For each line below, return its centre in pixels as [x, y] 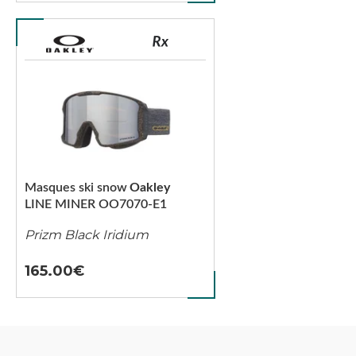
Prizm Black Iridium [87, 234]
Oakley [150, 188]
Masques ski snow [76, 188]
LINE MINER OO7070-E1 [96, 204]
